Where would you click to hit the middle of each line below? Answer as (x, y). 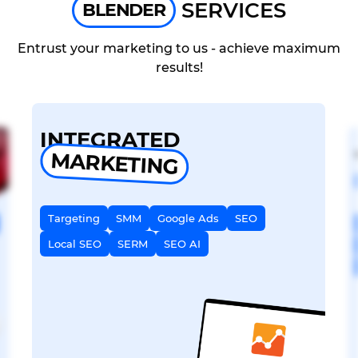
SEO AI (183, 243)
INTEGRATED (110, 140)
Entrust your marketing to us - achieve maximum (179, 49)
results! (179, 68)
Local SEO (75, 243)
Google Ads (189, 218)
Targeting (74, 218)
